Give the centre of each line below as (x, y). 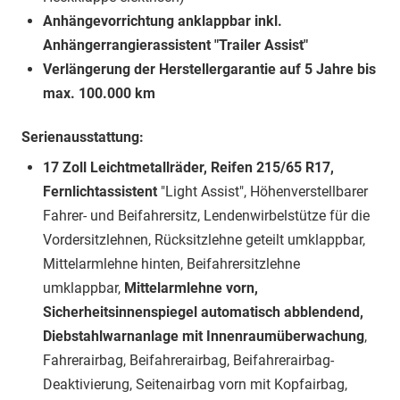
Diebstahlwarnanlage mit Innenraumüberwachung (204, 337)
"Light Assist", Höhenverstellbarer (262, 192)
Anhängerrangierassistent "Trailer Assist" (175, 46)
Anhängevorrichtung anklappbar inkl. (162, 21)
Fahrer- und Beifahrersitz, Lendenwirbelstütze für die (206, 216)
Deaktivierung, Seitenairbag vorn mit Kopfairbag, (195, 385)
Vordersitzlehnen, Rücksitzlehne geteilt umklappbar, (204, 240)
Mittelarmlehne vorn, (191, 288)
